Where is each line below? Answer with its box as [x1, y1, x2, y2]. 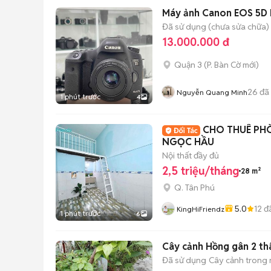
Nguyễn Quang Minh [177, 88, 247, 97]
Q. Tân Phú [174, 182, 215, 193]
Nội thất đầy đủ [162, 149, 219, 161]
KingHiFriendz [177, 204, 224, 214]
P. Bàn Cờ [207, 59, 241, 70]
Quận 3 [174, 59, 202, 70]
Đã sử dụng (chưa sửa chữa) [162, 21, 269, 32]
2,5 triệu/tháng [162, 164, 239, 178]
